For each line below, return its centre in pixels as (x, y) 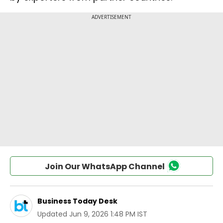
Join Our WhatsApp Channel (105, 167)
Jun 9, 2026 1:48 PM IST (108, 214)
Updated (52, 214)
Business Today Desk (77, 201)
